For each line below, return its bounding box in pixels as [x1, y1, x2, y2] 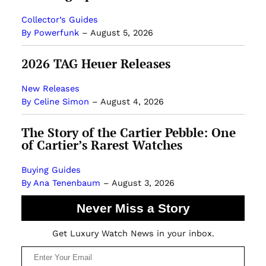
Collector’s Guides [21, 14, 98, 25]
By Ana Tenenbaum [21, 177, 100, 188]
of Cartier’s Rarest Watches [21, 136, 182, 153]
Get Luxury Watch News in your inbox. [52, 228, 214, 239]
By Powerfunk [21, 27, 79, 38]
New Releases [21, 83, 80, 94]
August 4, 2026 [100, 96, 164, 107]
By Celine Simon [21, 96, 89, 107]
